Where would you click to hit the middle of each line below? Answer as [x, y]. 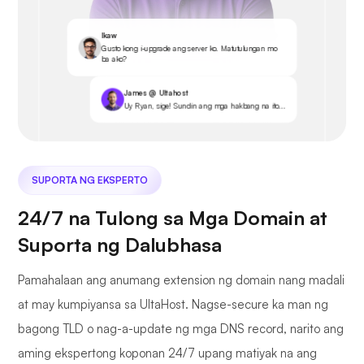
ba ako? [113, 59]
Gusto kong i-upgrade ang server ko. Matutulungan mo [189, 49]
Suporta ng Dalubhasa [120, 245]
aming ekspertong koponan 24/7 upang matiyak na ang [167, 353]
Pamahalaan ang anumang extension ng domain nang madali [181, 280]
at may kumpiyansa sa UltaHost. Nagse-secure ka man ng [173, 305]
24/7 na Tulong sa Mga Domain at [173, 218]
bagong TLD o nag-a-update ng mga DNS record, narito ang [181, 329]
